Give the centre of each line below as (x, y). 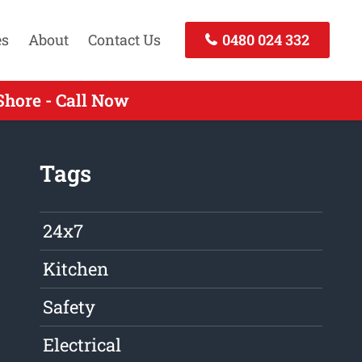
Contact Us (124, 40)
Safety (69, 307)
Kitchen (76, 269)
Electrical (82, 345)
